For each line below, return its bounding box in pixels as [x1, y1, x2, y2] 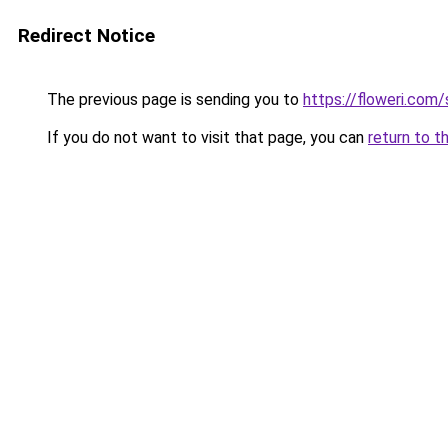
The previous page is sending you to [43, 90, 303, 109]
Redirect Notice [18, 24, 155, 47]
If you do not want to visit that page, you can [43, 128, 368, 147]
